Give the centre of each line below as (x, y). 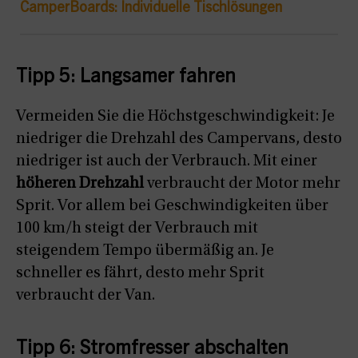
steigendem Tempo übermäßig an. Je (145, 251)
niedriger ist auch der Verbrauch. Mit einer (167, 162)
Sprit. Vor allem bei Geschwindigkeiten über (172, 207)
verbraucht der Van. (86, 296)
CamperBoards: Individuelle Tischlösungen (151, 9)
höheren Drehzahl (80, 184)
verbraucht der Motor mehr (242, 184)
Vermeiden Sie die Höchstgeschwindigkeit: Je (175, 117)
